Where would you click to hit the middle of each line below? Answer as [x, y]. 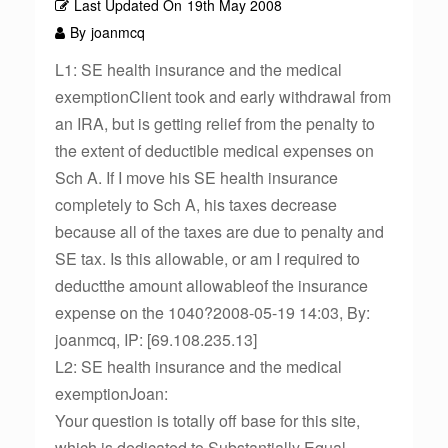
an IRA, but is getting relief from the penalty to [215, 123]
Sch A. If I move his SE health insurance [196, 177]
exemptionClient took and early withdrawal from [223, 96]
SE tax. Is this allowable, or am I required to [207, 258]
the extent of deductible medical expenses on [214, 150]
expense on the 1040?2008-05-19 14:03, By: [212, 312]
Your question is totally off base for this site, [207, 420]
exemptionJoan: [111, 393]
